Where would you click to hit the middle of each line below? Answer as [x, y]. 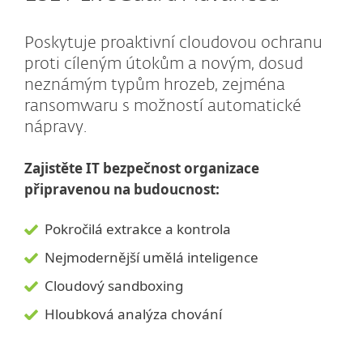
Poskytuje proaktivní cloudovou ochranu [173, 43]
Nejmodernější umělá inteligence [152, 258]
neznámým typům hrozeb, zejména [155, 85]
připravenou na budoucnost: [122, 190]
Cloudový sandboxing [114, 286]
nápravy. [56, 128]
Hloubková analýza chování [133, 314]
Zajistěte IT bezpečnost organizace [142, 169]
